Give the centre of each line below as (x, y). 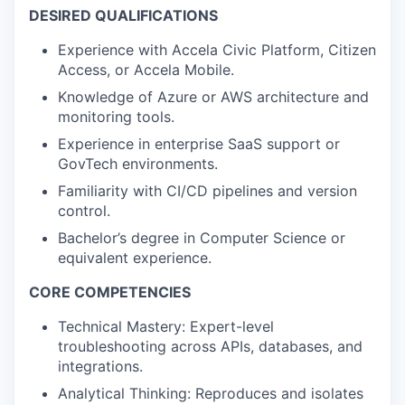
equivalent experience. (135, 258)
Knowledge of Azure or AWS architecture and (213, 97)
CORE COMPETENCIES (110, 292)
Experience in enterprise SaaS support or (199, 144)
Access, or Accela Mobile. (146, 70)
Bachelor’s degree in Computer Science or (202, 238)
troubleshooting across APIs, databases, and (210, 346)
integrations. (100, 366)
